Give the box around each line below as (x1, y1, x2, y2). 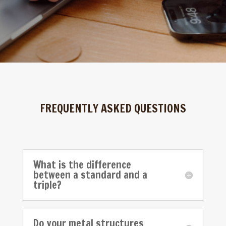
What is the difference (33, 157, 131, 172)
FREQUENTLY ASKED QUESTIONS (39, 100, 186, 116)
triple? (33, 177, 62, 192)
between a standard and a (33, 167, 147, 182)
